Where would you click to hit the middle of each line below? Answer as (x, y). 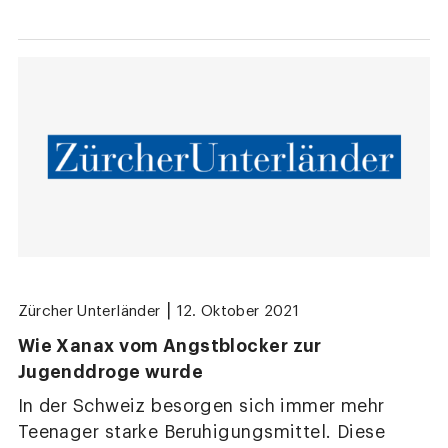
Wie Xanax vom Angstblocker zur (169, 345)
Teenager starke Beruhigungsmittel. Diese (201, 432)
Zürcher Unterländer (89, 312)
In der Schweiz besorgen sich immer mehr (201, 406)
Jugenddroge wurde (110, 371)
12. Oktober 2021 (238, 312)
